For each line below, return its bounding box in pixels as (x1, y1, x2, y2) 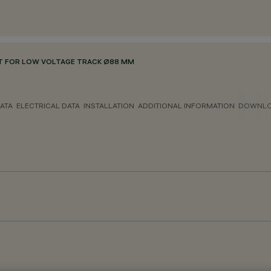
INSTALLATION (83, 101, 134, 110)
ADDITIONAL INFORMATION (138, 101, 235, 110)
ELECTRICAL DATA (16, 101, 80, 110)
